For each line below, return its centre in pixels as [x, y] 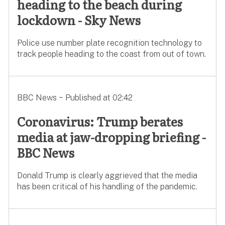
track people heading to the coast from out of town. [111, 54]
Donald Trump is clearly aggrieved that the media [107, 176]
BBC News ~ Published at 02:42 [75, 98]
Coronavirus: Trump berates [100, 122]
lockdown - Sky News [79, 20]
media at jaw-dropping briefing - [111, 137]
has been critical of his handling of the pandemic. [107, 187]
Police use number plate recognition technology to [109, 43]
